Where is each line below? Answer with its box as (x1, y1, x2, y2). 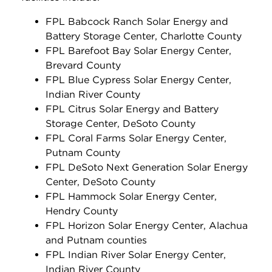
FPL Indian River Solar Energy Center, (46, 248, 226, 260)
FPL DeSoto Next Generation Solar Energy (46, 161, 248, 173)
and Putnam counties (46, 234, 147, 246)
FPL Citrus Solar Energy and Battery (46, 103, 219, 115)
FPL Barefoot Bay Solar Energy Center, (46, 44, 231, 56)
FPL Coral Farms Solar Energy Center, (46, 132, 226, 144)
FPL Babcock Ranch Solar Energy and (46, 15, 228, 27)
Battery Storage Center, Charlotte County (46, 30, 242, 42)
